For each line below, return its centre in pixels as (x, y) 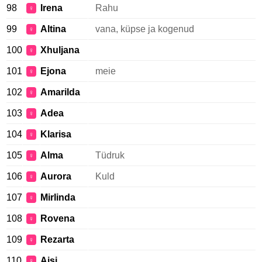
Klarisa (56, 134)
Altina (53, 29)
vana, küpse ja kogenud (145, 29)
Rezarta (57, 239)
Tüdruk (110, 155)
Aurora (56, 176)
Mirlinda (58, 197)
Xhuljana (60, 50)
